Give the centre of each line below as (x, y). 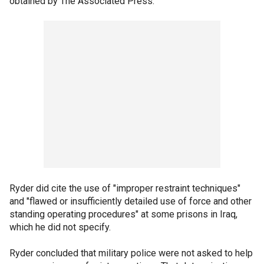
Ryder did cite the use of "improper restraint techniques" (125, 188)
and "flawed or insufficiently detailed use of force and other (131, 201)
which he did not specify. (60, 227)
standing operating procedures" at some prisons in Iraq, (123, 214)
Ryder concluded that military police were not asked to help (131, 253)
